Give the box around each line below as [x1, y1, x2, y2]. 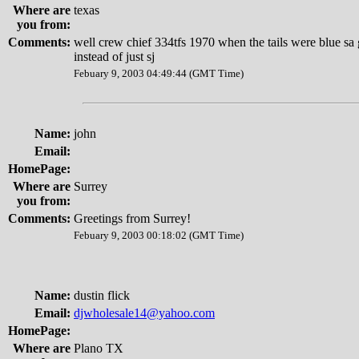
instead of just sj [74, 50, 155, 63]
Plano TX [74, 341, 123, 355]
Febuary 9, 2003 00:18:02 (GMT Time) [74, 229, 244, 241]
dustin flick [74, 288, 130, 302]
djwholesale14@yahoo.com [74, 306, 215, 320]
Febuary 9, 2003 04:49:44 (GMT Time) [74, 67, 244, 79]
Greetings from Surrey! [74, 212, 191, 225]
